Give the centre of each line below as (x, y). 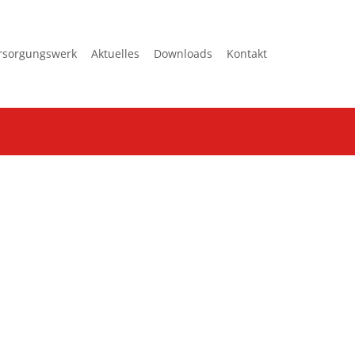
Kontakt (247, 54)
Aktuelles (115, 54)
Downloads (183, 54)
